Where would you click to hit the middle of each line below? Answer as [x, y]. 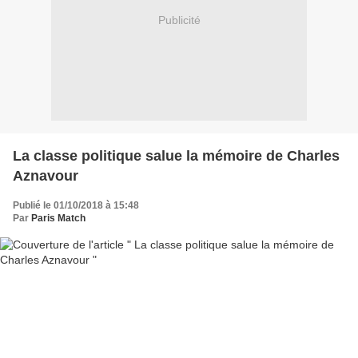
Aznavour [46, 175]
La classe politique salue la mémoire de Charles [176, 155]
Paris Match [58, 218]
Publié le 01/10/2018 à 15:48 [76, 205]
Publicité [179, 20]
